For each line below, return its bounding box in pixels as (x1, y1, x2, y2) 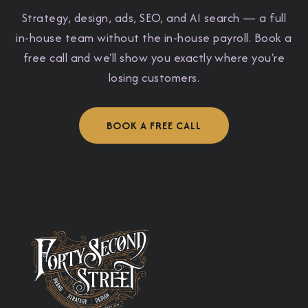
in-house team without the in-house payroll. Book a (16, 30, 292, 47)
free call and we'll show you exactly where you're (23, 49, 285, 67)
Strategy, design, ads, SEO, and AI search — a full (21, 10, 286, 27)
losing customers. (108, 69, 200, 87)
